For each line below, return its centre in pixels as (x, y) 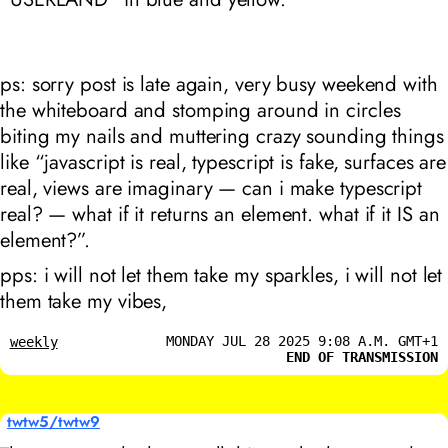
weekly (33, 342)
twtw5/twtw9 (54, 422)
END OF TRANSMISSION (362, 357)
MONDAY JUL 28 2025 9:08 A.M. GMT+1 (302, 341)
